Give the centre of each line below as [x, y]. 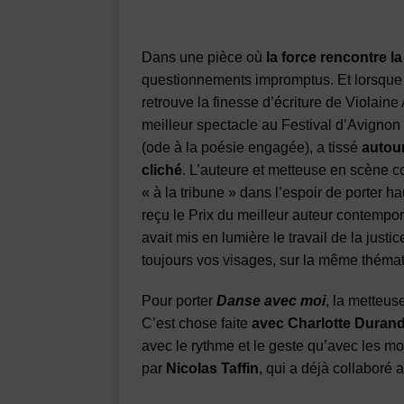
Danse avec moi [269, 300]
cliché [162, 170]
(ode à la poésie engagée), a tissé [252, 147]
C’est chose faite [197, 323]
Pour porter [177, 300]
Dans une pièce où [204, 57]
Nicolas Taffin [212, 368]
